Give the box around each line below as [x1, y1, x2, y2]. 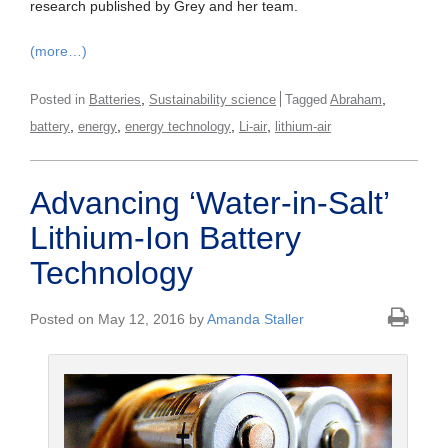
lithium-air [275, 119, 331, 135]
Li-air [239, 119, 267, 135]
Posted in [30, 92, 89, 108]
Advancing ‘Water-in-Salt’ [30, 185, 389, 222]
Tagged [285, 92, 330, 108]
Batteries [89, 92, 141, 108]
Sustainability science [149, 92, 276, 108]
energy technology [125, 119, 231, 135]
